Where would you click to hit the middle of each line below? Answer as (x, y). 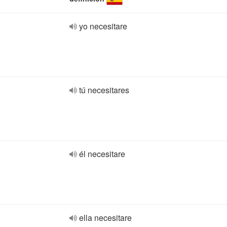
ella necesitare (105, 218)
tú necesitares (104, 90)
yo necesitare (103, 26)
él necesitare (102, 154)
